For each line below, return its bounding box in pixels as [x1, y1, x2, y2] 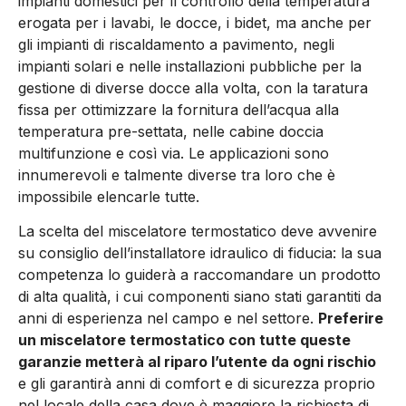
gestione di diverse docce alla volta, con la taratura [18, 78, 368, 97]
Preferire [318, 309, 383, 328]
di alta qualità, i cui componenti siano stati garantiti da [18, 287, 382, 306]
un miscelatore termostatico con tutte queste [18, 331, 351, 350]
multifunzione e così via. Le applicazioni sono [18, 143, 329, 162]
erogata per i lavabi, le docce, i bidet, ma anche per [18, 13, 372, 32]
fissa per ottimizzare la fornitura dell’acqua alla [18, 100, 339, 119]
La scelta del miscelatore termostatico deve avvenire [18, 222, 377, 241]
